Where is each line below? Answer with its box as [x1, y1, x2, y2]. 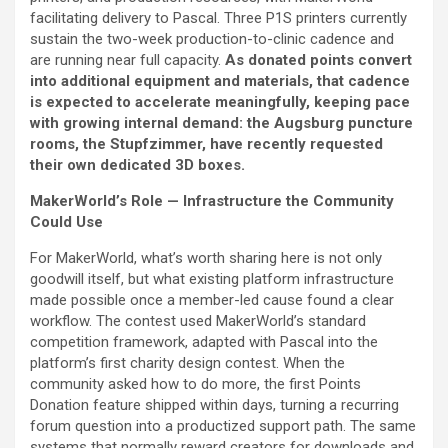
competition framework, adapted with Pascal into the [30, 333, 378, 352]
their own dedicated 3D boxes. [30, 156, 245, 175]
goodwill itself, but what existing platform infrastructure [30, 270, 394, 289]
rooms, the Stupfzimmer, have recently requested [30, 135, 383, 154]
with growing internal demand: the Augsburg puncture [30, 114, 413, 133]
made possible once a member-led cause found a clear [30, 291, 394, 310]
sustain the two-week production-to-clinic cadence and [30, 30, 394, 49]
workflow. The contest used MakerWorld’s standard [30, 312, 366, 331]
